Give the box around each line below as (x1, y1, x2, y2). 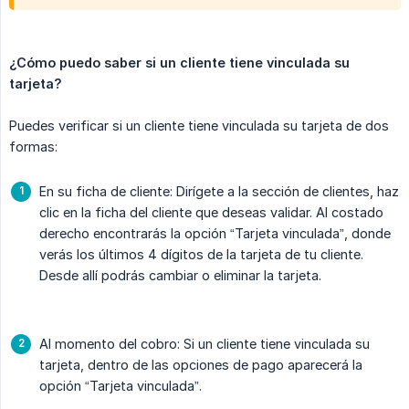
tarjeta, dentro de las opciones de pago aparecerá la (39, 357, 362, 373)
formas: (9, 139, 58, 155)
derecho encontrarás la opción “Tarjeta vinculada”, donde (39, 225, 391, 242)
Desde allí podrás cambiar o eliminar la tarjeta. (39, 267, 321, 284)
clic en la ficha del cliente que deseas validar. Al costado (39, 204, 383, 221)
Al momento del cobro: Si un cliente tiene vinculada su (39, 336, 370, 352)
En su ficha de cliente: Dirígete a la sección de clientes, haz (39, 184, 399, 200)
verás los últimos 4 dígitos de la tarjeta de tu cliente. (39, 246, 363, 263)
